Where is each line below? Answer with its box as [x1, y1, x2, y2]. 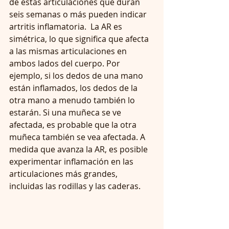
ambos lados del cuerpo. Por [9, 57, 122, 69]
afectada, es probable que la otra [9, 119, 139, 130]
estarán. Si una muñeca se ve [9, 106, 123, 118]
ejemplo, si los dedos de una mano [9, 70, 145, 81]
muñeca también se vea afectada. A [9, 131, 147, 143]
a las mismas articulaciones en [9, 45, 129, 57]
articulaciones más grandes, [9, 168, 120, 179]
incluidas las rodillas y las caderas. [9, 180, 143, 192]
